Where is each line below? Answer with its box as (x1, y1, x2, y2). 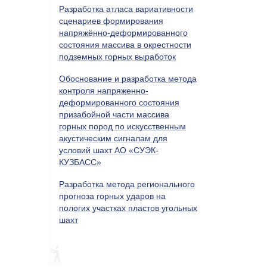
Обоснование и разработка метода (59, 73, 197, 83)
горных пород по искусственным (59, 121, 186, 131)
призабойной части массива (59, 109, 169, 119)
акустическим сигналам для (59, 133, 167, 143)
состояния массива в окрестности (59, 39, 191, 49)
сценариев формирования (59, 15, 163, 26)
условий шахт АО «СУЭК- (59, 145, 159, 155)
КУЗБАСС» (59, 157, 101, 167)
